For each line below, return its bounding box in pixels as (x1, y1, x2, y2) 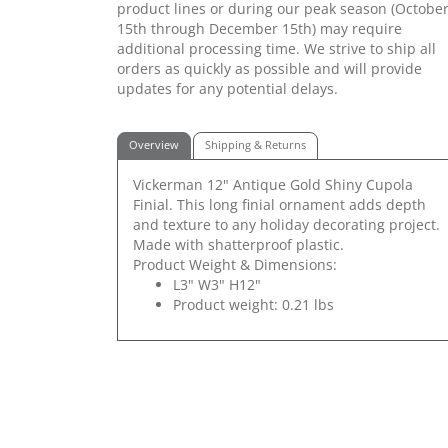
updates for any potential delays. (117, 78, 338, 98)
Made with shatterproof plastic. (133, 234, 344, 254)
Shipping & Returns (205, 137, 306, 152)
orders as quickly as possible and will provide (117, 58, 422, 78)
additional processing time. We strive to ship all (117, 38, 436, 58)
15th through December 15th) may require (117, 18, 402, 38)
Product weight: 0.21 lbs (173, 294, 334, 314)
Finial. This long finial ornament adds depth (133, 194, 426, 214)
